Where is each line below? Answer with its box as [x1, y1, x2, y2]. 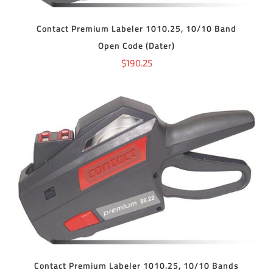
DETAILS [156, 168, 187, 177]
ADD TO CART [86, 168, 136, 177]
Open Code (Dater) [98, 39, 175, 53]
